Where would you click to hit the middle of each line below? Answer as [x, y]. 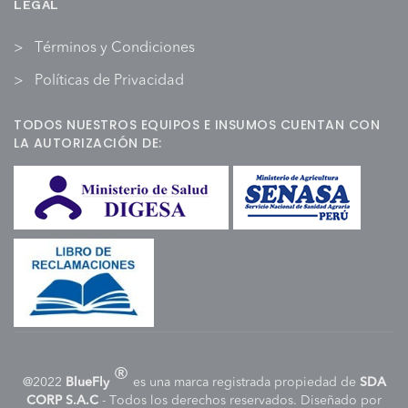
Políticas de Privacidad [109, 82]
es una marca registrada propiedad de [244, 383]
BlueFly [87, 383]
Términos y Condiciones [115, 49]
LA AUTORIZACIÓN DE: [88, 143]
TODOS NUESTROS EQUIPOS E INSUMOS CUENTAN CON [197, 125]
